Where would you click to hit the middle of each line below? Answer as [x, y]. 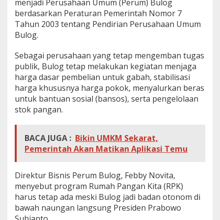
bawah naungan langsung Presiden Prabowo [98, 207]
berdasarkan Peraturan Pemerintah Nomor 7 [98, 13]
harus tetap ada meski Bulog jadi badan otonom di [108, 197]
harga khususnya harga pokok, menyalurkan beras [110, 88]
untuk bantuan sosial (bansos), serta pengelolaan [107, 98]
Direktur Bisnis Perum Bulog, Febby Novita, [95, 175]
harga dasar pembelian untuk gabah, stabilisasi [102, 77]
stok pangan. [39, 109]
